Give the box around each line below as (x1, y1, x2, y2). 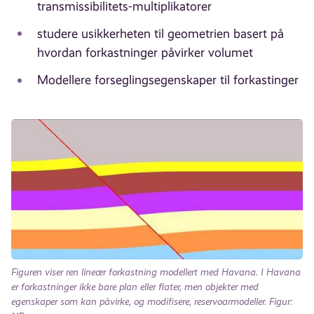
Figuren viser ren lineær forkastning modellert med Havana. (11, 266, 259, 278)
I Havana (258, 266, 301, 278)
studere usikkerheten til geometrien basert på (36, 26, 284, 41)
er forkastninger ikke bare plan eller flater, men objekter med (11, 280, 259, 292)
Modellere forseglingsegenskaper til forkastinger (36, 73, 299, 88)
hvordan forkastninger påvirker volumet (36, 45, 253, 60)
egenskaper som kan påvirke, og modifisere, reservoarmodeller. (11, 295, 267, 307)
